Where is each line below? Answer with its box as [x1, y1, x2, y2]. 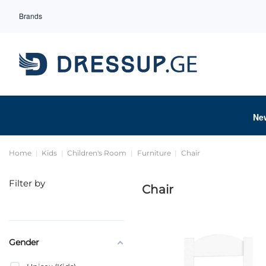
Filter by [9, 177, 45, 189]
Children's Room [67, 148, 127, 157]
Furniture [137, 148, 171, 157]
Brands [19, 11, 42, 21]
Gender [9, 236, 39, 248]
